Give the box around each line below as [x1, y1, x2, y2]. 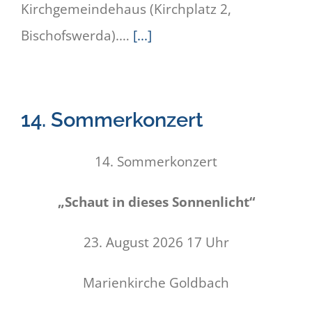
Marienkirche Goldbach [83, 274, 229, 292]
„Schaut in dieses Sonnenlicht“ [57, 193, 255, 212]
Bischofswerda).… [21, 26, 133, 45]
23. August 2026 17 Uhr [83, 233, 229, 252]
